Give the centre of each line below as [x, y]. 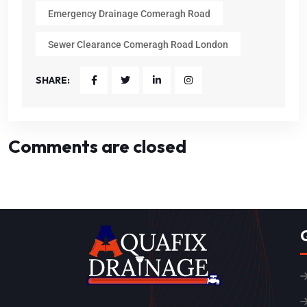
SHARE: [53, 81]
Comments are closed [97, 147]
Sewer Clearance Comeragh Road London [138, 44]
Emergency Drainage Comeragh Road [129, 13]
